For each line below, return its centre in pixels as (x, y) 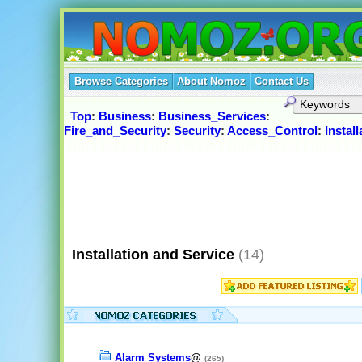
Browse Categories (121, 81)
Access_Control (272, 131)
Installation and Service (149, 254)
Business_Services (212, 116)
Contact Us (281, 81)
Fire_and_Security (115, 131)
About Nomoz (211, 81)
